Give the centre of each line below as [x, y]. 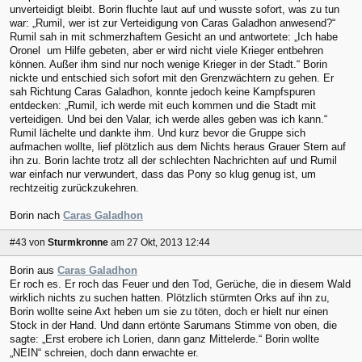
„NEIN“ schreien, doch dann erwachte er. [104, 352]
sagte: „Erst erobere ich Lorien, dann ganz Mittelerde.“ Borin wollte [164, 339]
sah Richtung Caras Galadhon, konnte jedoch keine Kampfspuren [162, 92]
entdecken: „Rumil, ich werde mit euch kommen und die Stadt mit [163, 106]
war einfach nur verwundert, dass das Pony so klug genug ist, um [163, 175]
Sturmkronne [78, 243]
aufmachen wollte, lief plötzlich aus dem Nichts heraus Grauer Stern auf [178, 147]
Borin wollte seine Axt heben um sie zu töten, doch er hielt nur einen [169, 311]
